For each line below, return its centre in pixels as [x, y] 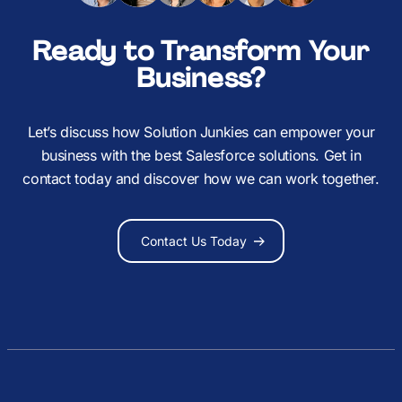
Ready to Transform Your [201, 51]
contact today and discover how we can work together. [201, 179]
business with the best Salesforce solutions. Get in [201, 155]
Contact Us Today [194, 241]
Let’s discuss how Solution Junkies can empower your [201, 132]
